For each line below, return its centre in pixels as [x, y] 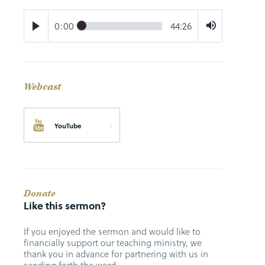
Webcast [42, 87]
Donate [40, 194]
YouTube [68, 126]
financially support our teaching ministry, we [113, 243]
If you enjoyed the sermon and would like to [112, 232]
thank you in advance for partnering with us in [116, 254]
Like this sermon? [65, 206]
